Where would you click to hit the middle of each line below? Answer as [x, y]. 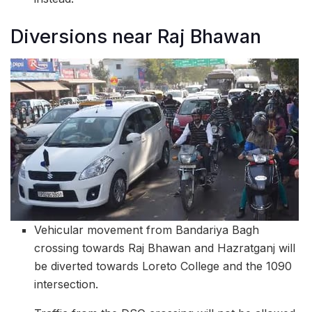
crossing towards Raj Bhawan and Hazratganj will [165, 248]
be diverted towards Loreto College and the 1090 [163, 266]
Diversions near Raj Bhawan [136, 36]
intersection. [67, 284]
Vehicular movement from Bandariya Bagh [147, 230]
